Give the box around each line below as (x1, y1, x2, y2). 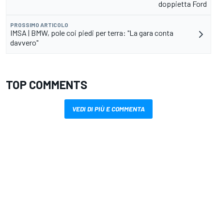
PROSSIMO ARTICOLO (10, 21, 68, 29)
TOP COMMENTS (6, 77, 87, 92)
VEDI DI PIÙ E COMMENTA (72, 105, 145, 113)
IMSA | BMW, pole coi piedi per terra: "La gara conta (10, 28, 173, 38)
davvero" (10, 38, 38, 47)
